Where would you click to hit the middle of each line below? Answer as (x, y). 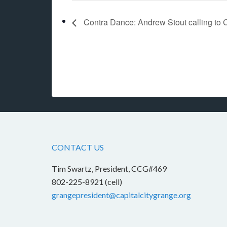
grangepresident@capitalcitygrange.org (121, 195)
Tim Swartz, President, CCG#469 (109, 169)
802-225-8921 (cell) (87, 182)
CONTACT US (78, 147)
